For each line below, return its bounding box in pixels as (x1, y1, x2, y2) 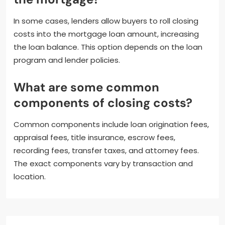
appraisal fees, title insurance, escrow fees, (14, 132, 175, 143)
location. (14, 171, 46, 182)
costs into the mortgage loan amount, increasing (14, 28, 199, 39)
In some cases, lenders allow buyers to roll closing (14, 15, 198, 26)
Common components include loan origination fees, (14, 119, 209, 130)
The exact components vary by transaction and (14, 158, 193, 169)
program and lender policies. (14, 54, 120, 65)
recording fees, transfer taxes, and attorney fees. (14, 145, 199, 156)
